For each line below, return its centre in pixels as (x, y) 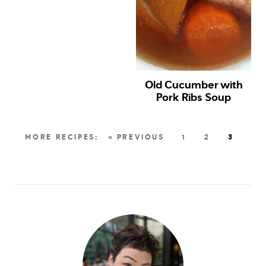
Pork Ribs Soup (194, 98)
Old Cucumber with (194, 85)
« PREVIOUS (136, 137)
